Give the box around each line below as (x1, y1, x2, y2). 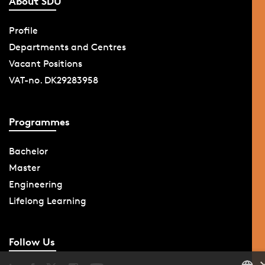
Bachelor (8, 145, 48, 157)
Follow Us (8, 235, 55, 248)
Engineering (8, 178, 63, 190)
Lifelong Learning (8, 195, 86, 206)
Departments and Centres (8, 41, 126, 53)
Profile (8, 25, 38, 37)
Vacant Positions (8, 58, 82, 70)
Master (8, 161, 40, 173)
